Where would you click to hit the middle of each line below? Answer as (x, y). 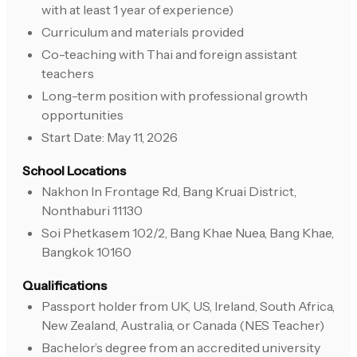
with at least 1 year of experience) (137, 10)
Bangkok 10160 (86, 252)
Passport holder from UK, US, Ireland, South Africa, (188, 306)
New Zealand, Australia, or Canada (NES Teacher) (183, 326)
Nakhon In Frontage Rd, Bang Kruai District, (169, 192)
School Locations (74, 171)
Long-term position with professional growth (175, 96)
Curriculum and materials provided (143, 32)
